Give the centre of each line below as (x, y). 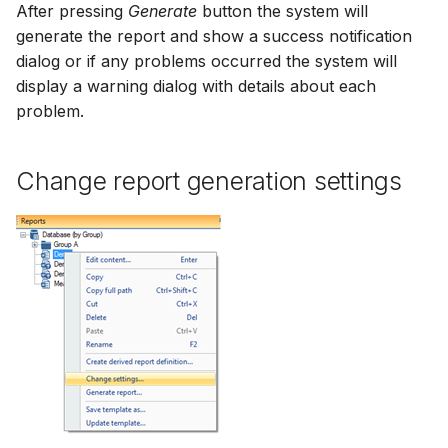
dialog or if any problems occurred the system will (206, 61)
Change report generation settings (209, 181)
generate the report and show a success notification (214, 36)
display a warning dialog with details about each (196, 86)
